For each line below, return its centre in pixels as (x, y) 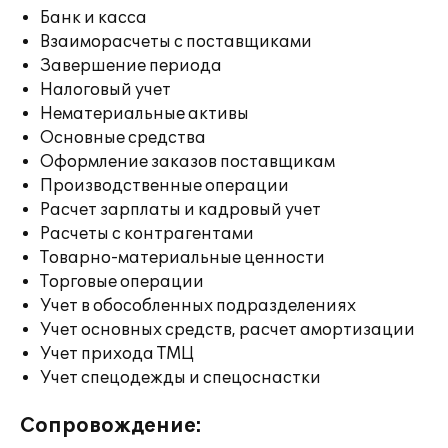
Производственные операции (164, 186)
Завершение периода (131, 66)
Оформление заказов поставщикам (187, 162)
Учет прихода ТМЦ (117, 354)
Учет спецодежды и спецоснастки (180, 378)
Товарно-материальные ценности (182, 258)
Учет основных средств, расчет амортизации (227, 330)
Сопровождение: (111, 426)
